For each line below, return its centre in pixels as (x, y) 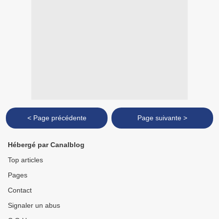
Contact (20, 190)
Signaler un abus (34, 206)
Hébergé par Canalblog (46, 145)
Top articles (25, 160)
